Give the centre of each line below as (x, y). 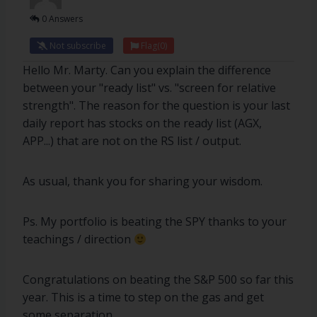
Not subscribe (77, 46)
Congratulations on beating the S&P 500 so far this (158, 279)
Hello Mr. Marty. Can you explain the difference (147, 70)
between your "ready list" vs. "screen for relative (149, 88)
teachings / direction (78, 239)
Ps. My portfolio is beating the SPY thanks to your (155, 221)
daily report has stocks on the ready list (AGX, (142, 123)
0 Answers (61, 19)
